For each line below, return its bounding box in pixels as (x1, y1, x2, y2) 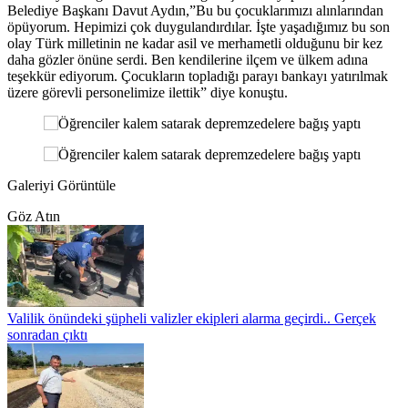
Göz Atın (7, 209, 60, 225)
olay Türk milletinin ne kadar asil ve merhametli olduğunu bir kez (7, 36, 382, 52)
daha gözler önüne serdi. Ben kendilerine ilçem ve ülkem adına (7, 52, 368, 68)
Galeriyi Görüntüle (7, 178, 116, 194)
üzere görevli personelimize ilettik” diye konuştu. (7, 85, 288, 101)
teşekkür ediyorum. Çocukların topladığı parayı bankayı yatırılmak (7, 68, 388, 85)
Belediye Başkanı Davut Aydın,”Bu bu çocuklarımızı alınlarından (7, 3, 383, 19)
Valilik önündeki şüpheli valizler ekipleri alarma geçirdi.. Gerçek (7, 311, 376, 327)
